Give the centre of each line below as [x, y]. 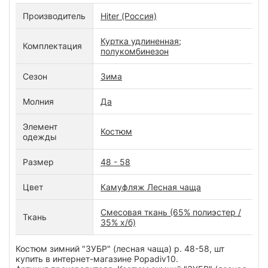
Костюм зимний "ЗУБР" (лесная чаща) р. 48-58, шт [120, 249]
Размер [38, 162]
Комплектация [52, 46]
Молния [38, 102]
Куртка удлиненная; [141, 41]
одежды [40, 137]
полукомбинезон [135, 51]
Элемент [40, 127]
